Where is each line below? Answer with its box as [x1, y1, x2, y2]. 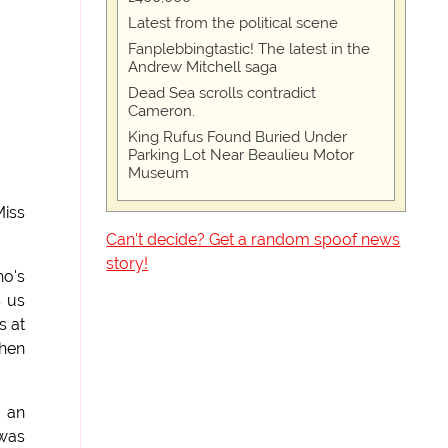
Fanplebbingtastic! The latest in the [128, 40, 371, 58]
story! [106, 254, 149, 273]
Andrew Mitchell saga [128, 58, 278, 76]
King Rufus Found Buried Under [128, 128, 348, 146]
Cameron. [128, 102, 196, 120]
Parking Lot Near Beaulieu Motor [128, 146, 355, 164]
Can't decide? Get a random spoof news [106, 230, 401, 249]
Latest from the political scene [128, 14, 339, 32]
